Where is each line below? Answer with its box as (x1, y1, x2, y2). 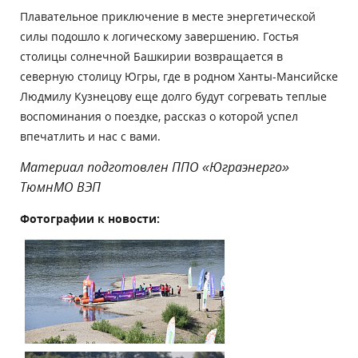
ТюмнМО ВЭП (20, 177, 145, 196)
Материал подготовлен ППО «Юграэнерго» (20, 157, 289, 176)
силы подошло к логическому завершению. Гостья (20, 28, 299, 44)
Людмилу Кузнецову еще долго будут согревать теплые (20, 88, 327, 104)
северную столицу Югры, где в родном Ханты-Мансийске (20, 68, 338, 84)
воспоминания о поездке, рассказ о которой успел (20, 108, 298, 124)
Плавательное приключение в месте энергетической (20, 8, 316, 24)
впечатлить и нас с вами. (20, 128, 161, 144)
